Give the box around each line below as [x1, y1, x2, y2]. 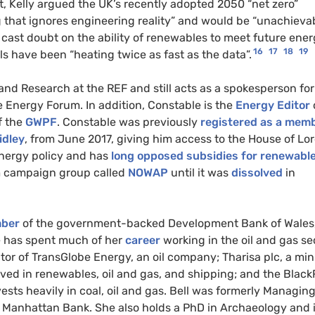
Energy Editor [236, 98, 310, 112]
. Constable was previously [57, 115, 198, 129]
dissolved [231, 166, 283, 180]
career [125, 233, 160, 247]
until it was [168, 166, 231, 180]
